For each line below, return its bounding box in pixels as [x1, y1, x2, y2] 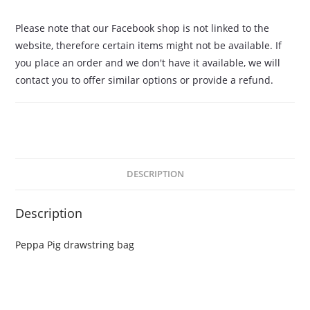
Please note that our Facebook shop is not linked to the [15, 21, 270, 35]
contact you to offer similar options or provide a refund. [15, 73, 274, 86]
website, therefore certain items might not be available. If [15, 38, 282, 52]
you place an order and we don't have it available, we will [15, 55, 281, 69]
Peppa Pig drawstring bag [15, 237, 135, 251]
